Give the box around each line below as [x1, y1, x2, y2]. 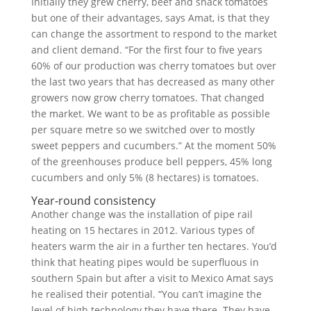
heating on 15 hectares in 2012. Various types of [31, 224, 255, 237]
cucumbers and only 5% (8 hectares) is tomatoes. [31, 171, 259, 184]
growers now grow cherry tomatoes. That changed [31, 91, 264, 104]
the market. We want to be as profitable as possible [31, 107, 270, 120]
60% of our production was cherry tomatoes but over [31, 59, 276, 72]
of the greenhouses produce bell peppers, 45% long [31, 155, 272, 168]
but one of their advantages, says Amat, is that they [31, 11, 269, 24]
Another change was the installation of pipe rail [31, 208, 253, 221]
